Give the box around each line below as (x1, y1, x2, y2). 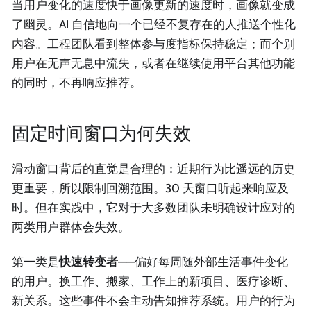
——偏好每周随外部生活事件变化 (118, 254, 288, 269)
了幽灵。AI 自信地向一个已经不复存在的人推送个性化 (12, 17, 296, 31)
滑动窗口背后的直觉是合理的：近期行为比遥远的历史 (12, 162, 295, 176)
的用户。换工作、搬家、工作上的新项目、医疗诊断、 (12, 274, 295, 288)
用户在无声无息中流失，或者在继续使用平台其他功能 (12, 56, 295, 70)
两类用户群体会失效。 (12, 220, 130, 235)
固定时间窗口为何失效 (12, 122, 191, 144)
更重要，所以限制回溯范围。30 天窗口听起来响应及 (12, 181, 289, 196)
